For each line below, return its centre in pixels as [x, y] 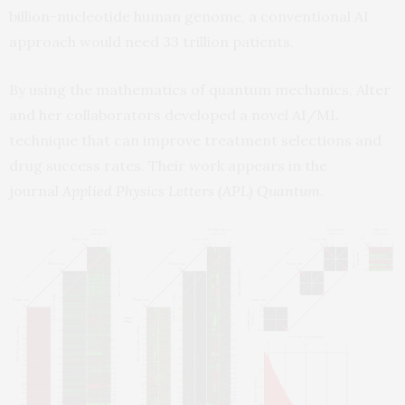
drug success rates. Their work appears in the [168, 166]
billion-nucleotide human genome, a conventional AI [189, 17]
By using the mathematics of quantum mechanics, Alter [200, 90]
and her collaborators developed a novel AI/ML [174, 115]
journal [36, 191]
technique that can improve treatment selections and [195, 141]
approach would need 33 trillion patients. [151, 42]
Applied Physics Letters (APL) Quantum [191, 191]
